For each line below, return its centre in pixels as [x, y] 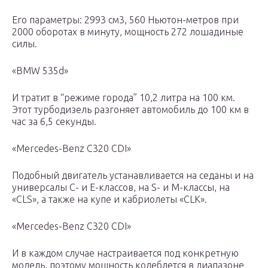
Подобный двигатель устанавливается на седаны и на [133, 176]
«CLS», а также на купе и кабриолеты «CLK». [111, 200]
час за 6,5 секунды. [54, 122]
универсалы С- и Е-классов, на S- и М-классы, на [121, 188]
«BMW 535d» [40, 71]
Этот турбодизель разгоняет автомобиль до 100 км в [130, 110]
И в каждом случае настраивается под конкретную [125, 253]
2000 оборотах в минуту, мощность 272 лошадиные [128, 32]
